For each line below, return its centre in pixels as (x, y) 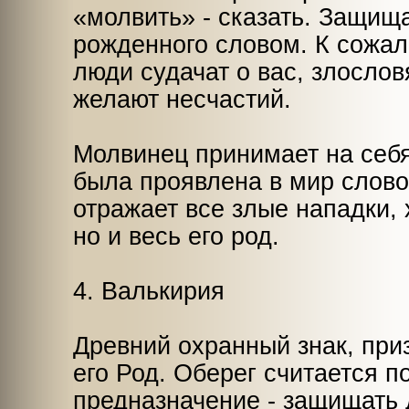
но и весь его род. (176, 236)
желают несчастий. (182, 100)
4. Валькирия (149, 291)
